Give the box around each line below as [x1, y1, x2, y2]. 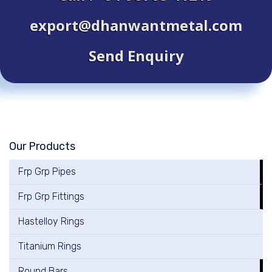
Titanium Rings [18, 240, 81, 252]
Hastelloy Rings [18, 215, 84, 227]
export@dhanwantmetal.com [30, 15, 242, 35]
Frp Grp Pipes [18, 165, 76, 177]
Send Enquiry [88, 45, 184, 66]
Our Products [9, 139, 75, 153]
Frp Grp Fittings [18, 190, 84, 202]
